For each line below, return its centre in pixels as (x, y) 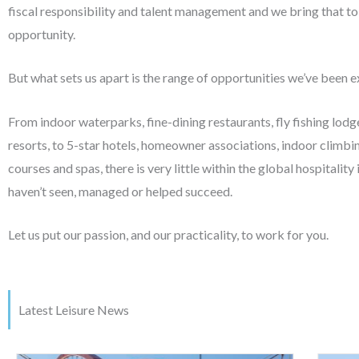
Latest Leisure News (74, 310)
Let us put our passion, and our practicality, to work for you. (168, 235)
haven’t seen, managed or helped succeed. (120, 191)
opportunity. (43, 34)
